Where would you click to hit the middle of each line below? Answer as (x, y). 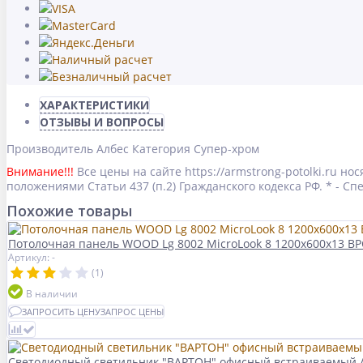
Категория (161, 149)
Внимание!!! (40, 172)
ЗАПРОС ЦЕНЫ (132, 312)
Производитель (50, 149)
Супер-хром (226, 149)
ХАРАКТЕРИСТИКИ (94, 105)
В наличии (52, 294)
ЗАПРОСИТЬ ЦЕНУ (61, 312)
